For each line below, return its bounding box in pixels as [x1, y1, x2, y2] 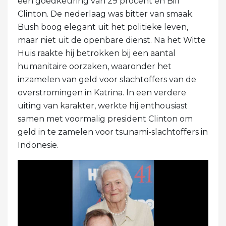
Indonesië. [18, 140, 59, 150]
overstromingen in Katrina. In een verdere [18, 87, 186, 97]
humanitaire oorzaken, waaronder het [18, 61, 172, 71]
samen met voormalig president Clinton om [18, 114, 193, 124]
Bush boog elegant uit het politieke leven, [18, 22, 188, 32]
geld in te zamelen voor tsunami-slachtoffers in [18, 127, 208, 137]
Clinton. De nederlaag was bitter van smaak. [18, 9, 194, 19]
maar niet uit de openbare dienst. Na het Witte [18, 35, 206, 45]
